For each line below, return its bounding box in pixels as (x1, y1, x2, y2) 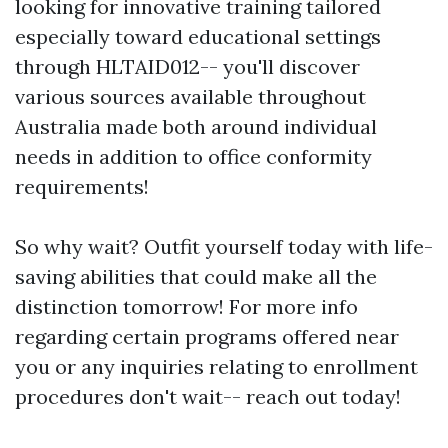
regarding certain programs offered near (15, 324, 399, 349)
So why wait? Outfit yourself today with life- (15, 234, 433, 259)
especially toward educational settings (15, 24, 381, 49)
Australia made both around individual (15, 114, 377, 139)
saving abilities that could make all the (15, 264, 377, 289)
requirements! (15, 174, 149, 199)
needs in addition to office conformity (15, 144, 372, 169)
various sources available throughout (15, 84, 366, 109)
